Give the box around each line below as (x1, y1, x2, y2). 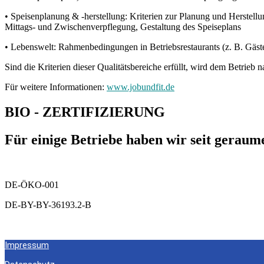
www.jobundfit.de (107, 81, 174, 92)
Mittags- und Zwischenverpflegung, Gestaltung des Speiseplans (5, 21, 241, 32)
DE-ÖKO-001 (5, 179, 59, 190)
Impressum (5, 239, 49, 250)
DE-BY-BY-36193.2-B (5, 199, 91, 210)
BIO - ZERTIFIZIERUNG (5, 104, 165, 120)
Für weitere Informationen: (5, 81, 107, 92)
